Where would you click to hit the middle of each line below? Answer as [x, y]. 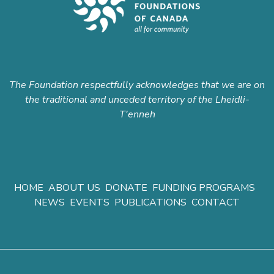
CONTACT [216, 202]
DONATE [126, 187]
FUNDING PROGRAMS [204, 187]
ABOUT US [74, 187]
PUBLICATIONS [150, 202]
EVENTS [90, 202]
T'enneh [137, 114]
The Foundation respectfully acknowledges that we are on [137, 85]
